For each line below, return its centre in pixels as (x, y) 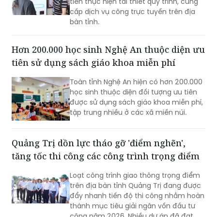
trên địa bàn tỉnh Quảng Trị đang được (135, 186)
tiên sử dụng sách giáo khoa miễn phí (93, 63)
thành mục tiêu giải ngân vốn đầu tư (132, 206)
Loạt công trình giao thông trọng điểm (135, 176)
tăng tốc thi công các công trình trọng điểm (106, 156)
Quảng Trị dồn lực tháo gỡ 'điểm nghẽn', (99, 143)
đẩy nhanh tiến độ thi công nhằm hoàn (137, 196)
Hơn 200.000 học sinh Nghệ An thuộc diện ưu (108, 50)
